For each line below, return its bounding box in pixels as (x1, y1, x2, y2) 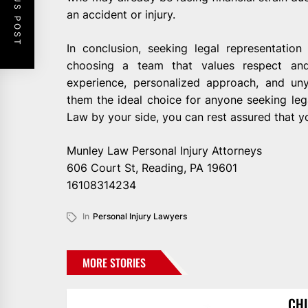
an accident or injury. (67, 8, 175, 22)
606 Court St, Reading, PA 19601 (67, 161, 237, 175)
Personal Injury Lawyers (93, 211, 187, 222)
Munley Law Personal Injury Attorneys (67, 144, 262, 158)
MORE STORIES (82, 254, 146, 272)
